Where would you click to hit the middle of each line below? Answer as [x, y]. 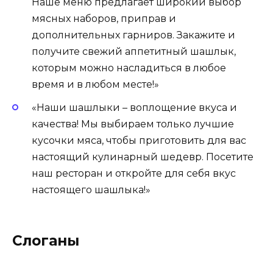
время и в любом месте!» [95, 85]
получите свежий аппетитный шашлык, [134, 52]
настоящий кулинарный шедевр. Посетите [143, 157]
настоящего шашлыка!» [91, 190]
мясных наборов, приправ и [104, 19]
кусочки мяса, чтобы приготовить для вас [139, 141]
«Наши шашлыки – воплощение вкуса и [134, 108]
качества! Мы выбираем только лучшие [133, 124]
